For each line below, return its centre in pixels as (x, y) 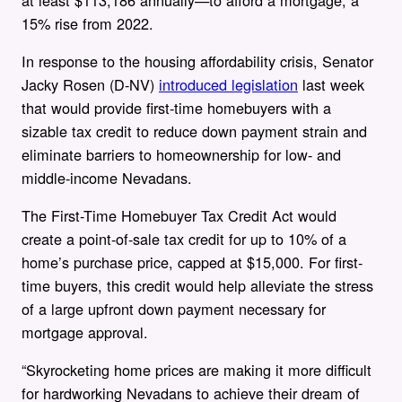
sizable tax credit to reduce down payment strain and (194, 131)
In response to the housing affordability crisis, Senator (197, 61)
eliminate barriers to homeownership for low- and (181, 154)
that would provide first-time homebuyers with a (176, 107)
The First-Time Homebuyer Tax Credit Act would (179, 216)
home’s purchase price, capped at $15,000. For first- (192, 262)
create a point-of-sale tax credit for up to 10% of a (184, 239)
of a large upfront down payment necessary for (174, 309)
